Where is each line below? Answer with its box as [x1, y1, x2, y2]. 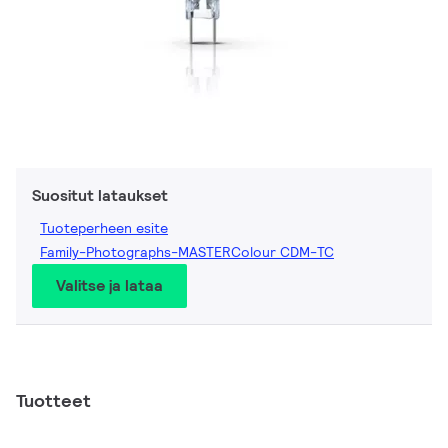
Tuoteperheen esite [40, 219, 168, 237]
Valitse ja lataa [56, 275, 163, 296]
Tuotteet [16, 389, 91, 412]
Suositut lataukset [32, 185, 168, 206]
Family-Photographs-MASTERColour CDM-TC [40, 243, 334, 261]
